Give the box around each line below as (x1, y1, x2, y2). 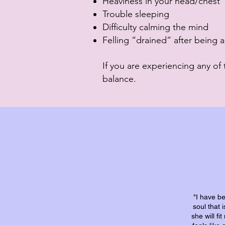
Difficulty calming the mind (102, 22, 208, 33)
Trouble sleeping (102, 9, 169, 20)
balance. (102, 73, 139, 84)
